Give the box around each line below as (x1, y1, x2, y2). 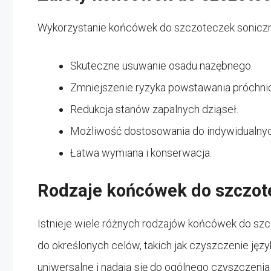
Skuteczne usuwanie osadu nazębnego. (70, 59, 253, 72)
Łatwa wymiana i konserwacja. (70, 146, 212, 159)
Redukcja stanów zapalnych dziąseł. (70, 102, 238, 116)
